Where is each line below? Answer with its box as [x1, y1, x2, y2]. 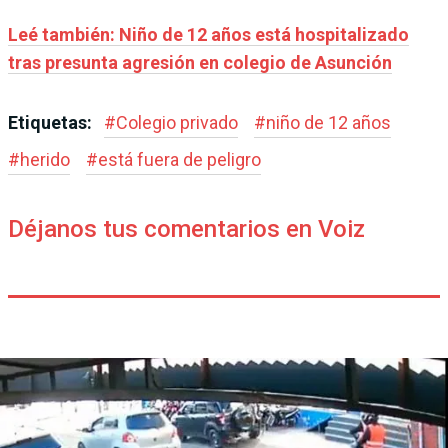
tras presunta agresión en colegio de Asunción [8, 51, 392, 73]
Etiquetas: [8, 111, 96, 133]
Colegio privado [116, 111, 238, 133]
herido [20, 148, 70, 170]
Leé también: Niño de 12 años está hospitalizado [8, 23, 409, 45]
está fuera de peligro [98, 148, 261, 170]
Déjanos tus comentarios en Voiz [8, 214, 365, 243]
